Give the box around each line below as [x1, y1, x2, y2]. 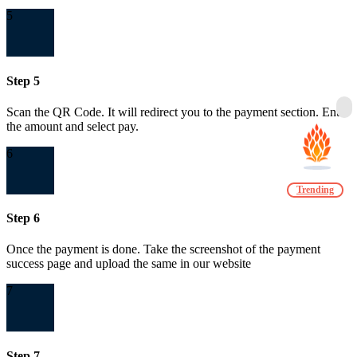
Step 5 [6, 73, 40, 88]
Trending [296, 184, 334, 195]
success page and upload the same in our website [6, 257, 251, 271]
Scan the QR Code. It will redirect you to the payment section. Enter [6, 104, 349, 119]
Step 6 [6, 211, 40, 226]
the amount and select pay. [6, 119, 139, 133]
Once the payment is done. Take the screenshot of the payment [6, 242, 320, 257]
